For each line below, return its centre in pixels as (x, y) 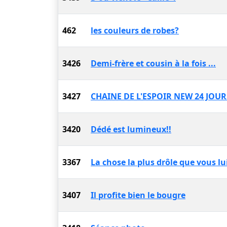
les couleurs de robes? (135, 30)
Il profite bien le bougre (138, 195)
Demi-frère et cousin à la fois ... (153, 63)
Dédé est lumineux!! (131, 129)
